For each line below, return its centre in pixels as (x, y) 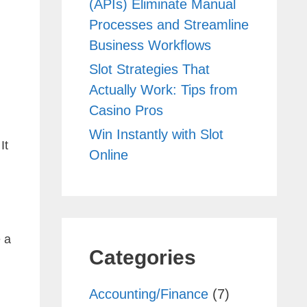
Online (108, 155)
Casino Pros (126, 110)
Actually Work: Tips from (163, 89)
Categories (142, 257)
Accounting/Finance (148, 294)
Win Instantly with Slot (156, 134)
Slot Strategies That (149, 69)
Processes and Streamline (169, 24)
